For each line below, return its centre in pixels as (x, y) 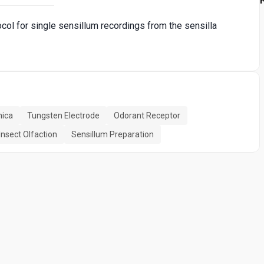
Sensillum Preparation (113, 135)
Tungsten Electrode (63, 116)
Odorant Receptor (147, 116)
